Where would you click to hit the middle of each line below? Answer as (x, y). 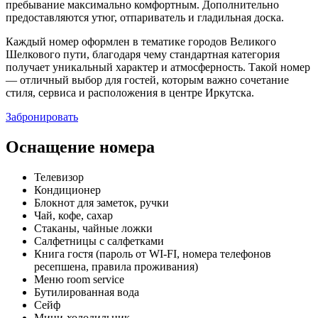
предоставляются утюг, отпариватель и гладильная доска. (145, 17)
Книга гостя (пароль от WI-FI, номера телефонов (153, 253)
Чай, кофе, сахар (73, 215)
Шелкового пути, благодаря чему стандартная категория (143, 54)
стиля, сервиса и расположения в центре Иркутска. (130, 92)
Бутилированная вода (87, 292)
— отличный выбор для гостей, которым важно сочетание (147, 79)
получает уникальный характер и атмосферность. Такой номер (158, 67)
